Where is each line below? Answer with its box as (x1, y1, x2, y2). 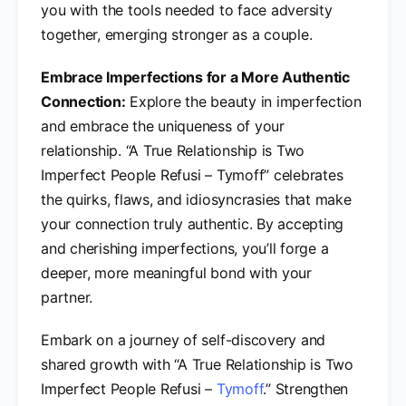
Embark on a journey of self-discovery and (41, 330, 326, 349)
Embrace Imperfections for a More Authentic (41, 67, 350, 86)
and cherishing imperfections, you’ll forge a (41, 238, 329, 257)
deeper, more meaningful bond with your (41, 263, 312, 282)
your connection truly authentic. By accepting (41, 214, 344, 233)
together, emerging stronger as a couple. (41, 24, 313, 43)
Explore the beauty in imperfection (125, 92, 362, 111)
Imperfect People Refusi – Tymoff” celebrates (41, 165, 343, 184)
